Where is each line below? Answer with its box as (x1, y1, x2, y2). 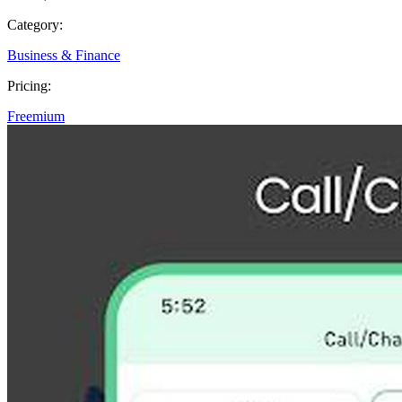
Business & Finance (7, 47, 120, 63)
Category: (7, 16, 63, 32)
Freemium (7, 108, 65, 124)
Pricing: (7, 77, 51, 93)
